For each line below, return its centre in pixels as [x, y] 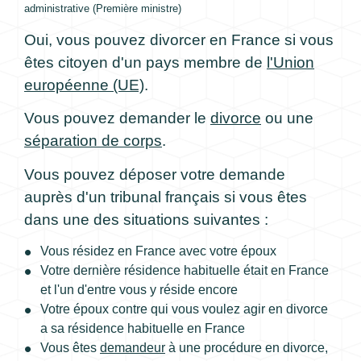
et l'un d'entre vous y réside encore [139, 290]
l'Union [290, 62]
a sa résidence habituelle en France [143, 329]
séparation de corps [93, 141]
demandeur [133, 348]
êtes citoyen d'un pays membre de [145, 62]
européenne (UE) [84, 85]
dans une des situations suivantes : [146, 219]
